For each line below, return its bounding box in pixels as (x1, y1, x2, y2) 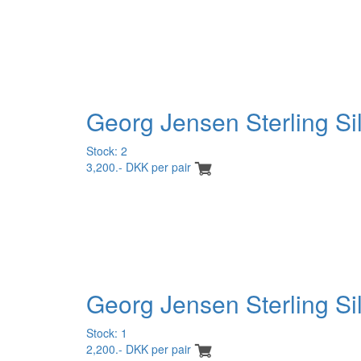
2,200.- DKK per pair (86, 340, 191, 357)
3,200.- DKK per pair (86, 158, 191, 175)
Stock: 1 (86, 324, 127, 341)
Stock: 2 (86, 142, 127, 159)
